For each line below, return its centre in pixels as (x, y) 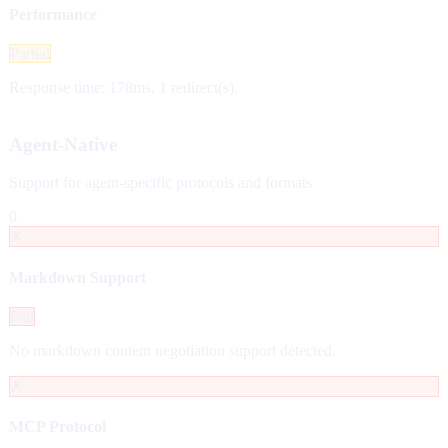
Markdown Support (77, 277)
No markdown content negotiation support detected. (172, 350)
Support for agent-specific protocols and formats (160, 183)
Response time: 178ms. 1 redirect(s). (123, 88)
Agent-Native (63, 144)
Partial (30, 54)
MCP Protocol (57, 427)
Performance (53, 14)
